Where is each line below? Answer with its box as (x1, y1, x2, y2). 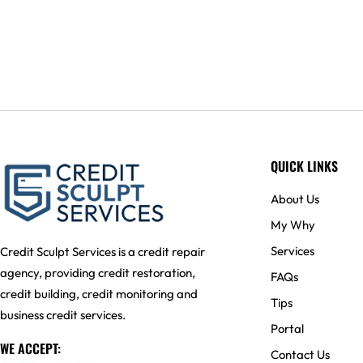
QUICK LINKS (271, 156, 339, 177)
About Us (271, 191, 320, 207)
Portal (271, 321, 305, 337)
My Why (271, 217, 316, 233)
